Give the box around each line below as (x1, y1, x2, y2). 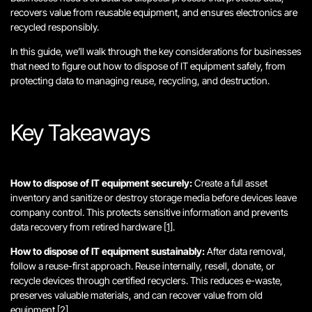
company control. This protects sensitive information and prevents (10, 206, 288, 218)
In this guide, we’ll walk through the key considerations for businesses (10, 45, 302, 57)
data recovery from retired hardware (10, 221, 164, 233)
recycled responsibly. (10, 21, 99, 33)
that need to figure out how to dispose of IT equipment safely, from (10, 60, 286, 72)
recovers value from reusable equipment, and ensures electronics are (10, 6, 297, 18)
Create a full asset (192, 177, 267, 189)
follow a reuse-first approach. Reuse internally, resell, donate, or (10, 260, 275, 272)
